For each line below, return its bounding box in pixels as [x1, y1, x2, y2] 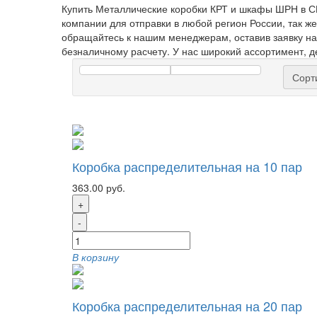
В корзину [72, 250, 119, 264]
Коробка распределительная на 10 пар [72, 157, 302, 175]
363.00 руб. [72, 180, 125, 195]
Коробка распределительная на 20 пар [72, 296, 302, 315]
